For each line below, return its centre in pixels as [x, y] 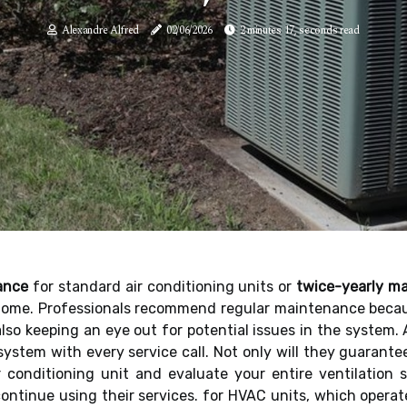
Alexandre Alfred [100, 30]
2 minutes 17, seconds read [299, 30]
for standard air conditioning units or [162, 287]
